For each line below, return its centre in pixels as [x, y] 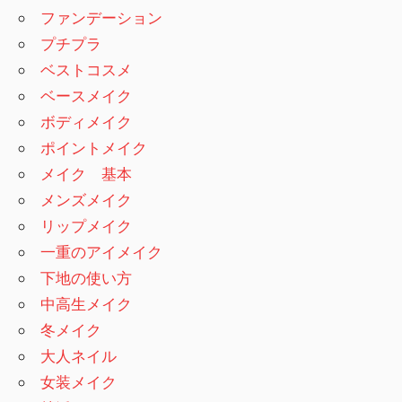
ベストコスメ [87, 70]
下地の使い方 [87, 278]
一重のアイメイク [102, 252]
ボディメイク [87, 122]
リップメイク [87, 226]
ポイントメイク [94, 148]
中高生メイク [87, 304]
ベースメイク [87, 96]
